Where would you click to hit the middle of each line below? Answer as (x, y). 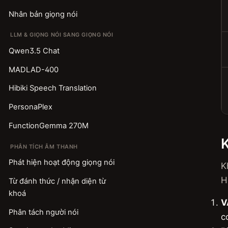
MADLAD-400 (33, 69)
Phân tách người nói (43, 212)
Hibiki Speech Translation (52, 88)
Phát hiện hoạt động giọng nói (61, 163)
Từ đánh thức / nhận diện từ (57, 181)
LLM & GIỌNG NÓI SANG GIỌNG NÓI (62, 35)
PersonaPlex (30, 107)
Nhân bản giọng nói (43, 14)
